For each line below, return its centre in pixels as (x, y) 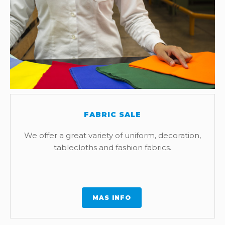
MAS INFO (111, 198)
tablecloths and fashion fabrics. (113, 147)
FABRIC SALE (113, 115)
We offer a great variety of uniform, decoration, (113, 135)
